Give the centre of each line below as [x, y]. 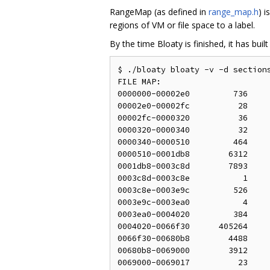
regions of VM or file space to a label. [182, 25]
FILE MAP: [139, 81]
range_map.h [234, 11]
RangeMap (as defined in [159, 11]
